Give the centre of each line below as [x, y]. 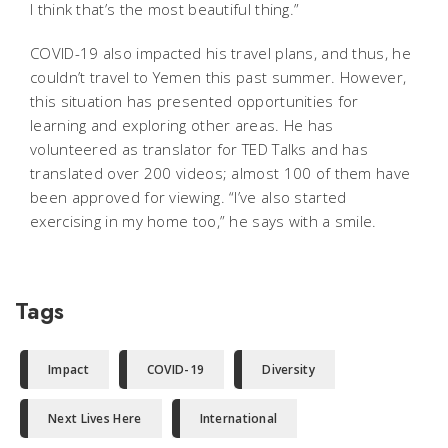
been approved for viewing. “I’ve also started [188, 196]
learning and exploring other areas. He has [182, 124]
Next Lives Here [95, 418]
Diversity [288, 369]
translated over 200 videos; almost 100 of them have [220, 172]
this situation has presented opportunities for [194, 100]
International [238, 418]
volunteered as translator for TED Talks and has [199, 148]
